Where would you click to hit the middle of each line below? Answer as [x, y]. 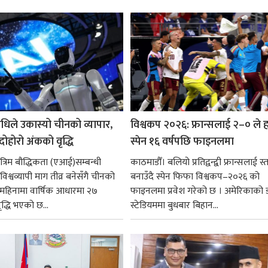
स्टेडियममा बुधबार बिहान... [174, 205]
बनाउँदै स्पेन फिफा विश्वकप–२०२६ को [195, 176]
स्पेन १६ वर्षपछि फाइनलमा [182, 141]
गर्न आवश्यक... [155, 15]
